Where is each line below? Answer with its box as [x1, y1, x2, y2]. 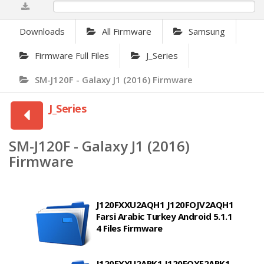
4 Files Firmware [95, 222, 163, 235]
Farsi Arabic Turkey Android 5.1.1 [95, 210, 233, 223]
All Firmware [102, 25, 151, 38]
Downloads [19, 25, 65, 38]
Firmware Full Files [35, 49, 109, 62]
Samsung [189, 25, 225, 38]
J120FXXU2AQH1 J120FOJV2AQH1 [95, 199, 234, 211]
